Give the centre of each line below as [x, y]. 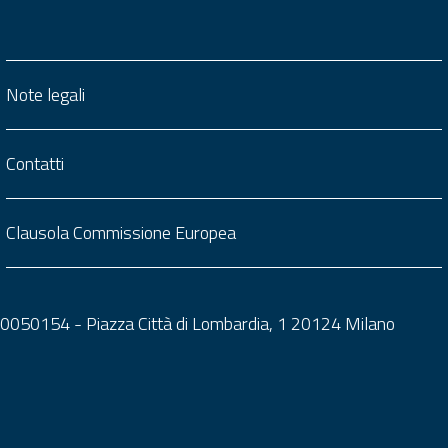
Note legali [45, 94]
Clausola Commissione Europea [121, 232]
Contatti [35, 163]
